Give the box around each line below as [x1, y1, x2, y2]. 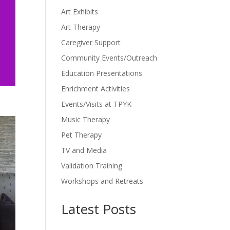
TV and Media [61, 145, 107, 155]
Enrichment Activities [61, 83, 130, 93]
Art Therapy [61, 22, 101, 32]
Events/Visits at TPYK [61, 99, 132, 109]
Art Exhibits [61, 6, 99, 16]
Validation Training [61, 160, 123, 170]
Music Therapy [61, 114, 110, 124]
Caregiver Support [61, 37, 121, 47]
